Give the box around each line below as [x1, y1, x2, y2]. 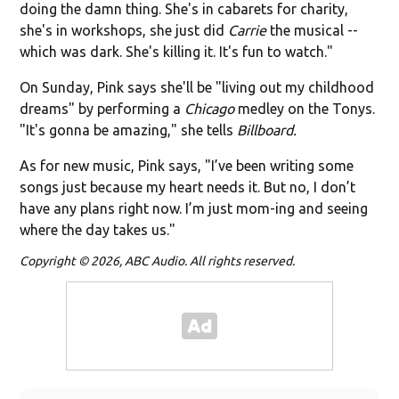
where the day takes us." [20, 221, 176, 238]
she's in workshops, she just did [20, 21, 229, 38]
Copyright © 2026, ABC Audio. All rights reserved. [20, 253, 296, 268]
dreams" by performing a [20, 100, 185, 117]
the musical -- [270, 21, 359, 38]
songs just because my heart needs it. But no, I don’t [20, 178, 356, 195]
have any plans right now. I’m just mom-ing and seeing [20, 199, 369, 216]
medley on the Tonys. [234, 100, 376, 117]
